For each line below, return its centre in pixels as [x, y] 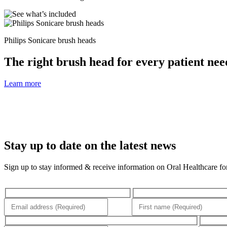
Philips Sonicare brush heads [50, 41]
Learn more [23, 84]
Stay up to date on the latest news [90, 146]
